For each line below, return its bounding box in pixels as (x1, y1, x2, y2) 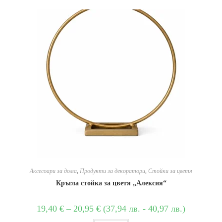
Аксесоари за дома (30, 167, 77, 174)
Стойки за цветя (148, 167, 192, 174)
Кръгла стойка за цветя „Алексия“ (55, 179, 166, 187)
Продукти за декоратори (80, 167, 145, 174)
